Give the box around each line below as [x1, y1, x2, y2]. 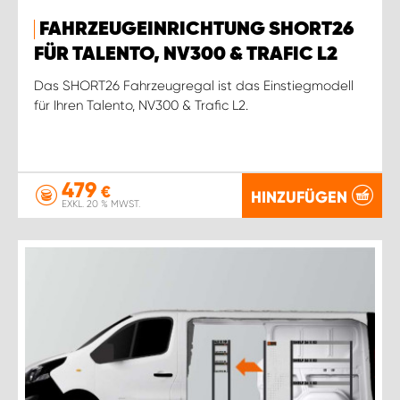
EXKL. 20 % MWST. [62, 198, 140, 210]
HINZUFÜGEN [251, 187, 347, 207]
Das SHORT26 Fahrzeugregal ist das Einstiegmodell [34, 77, 354, 94]
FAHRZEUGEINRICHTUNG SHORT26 [39, 19, 354, 39]
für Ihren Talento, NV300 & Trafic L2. [34, 96, 248, 113]
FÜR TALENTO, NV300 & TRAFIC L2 [34, 44, 337, 64]
